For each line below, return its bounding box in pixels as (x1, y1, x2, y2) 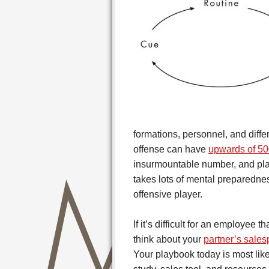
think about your (133, 234, 204, 244)
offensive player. (133, 189, 202, 199)
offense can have (133, 144, 208, 154)
